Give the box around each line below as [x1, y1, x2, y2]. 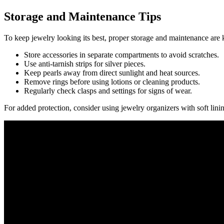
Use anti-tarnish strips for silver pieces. [24, 59, 145, 68]
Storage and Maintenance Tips [4, 9, 161, 23]
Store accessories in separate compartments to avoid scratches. [24, 50, 219, 59]
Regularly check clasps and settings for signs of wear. [24, 86, 192, 95]
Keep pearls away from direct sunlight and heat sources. [24, 68, 200, 77]
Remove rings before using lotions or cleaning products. [24, 77, 200, 86]
